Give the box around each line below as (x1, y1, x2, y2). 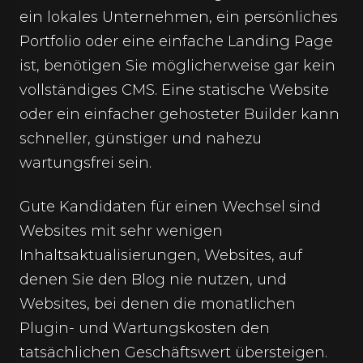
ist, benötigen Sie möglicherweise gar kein (19, 57, 335, 75)
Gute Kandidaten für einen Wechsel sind (19, 198, 321, 216)
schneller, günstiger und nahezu (19, 130, 262, 147)
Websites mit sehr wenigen (19, 222, 223, 240)
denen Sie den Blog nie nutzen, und (19, 271, 287, 288)
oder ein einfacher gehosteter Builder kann (19, 105, 340, 123)
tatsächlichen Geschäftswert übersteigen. (19, 344, 327, 361)
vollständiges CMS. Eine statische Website (19, 81, 329, 99)
